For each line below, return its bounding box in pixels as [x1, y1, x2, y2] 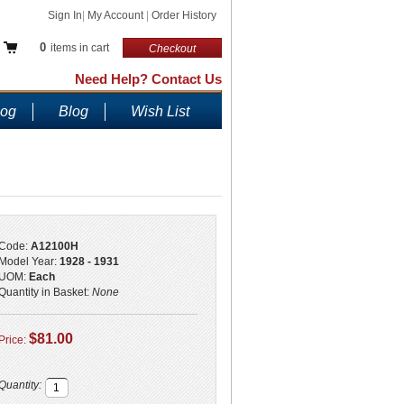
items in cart [48, 41, 109, 54]
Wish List [131, 104, 189, 119]
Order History [151, 9, 216, 22]
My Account [87, 9, 146, 22]
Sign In [48, 9, 82, 22]
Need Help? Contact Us [75, 71, 222, 87]
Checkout [149, 42, 196, 55]
